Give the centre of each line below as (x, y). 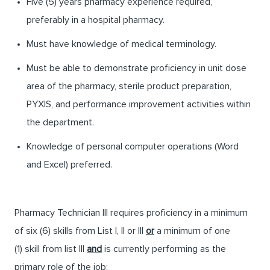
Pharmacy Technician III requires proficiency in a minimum (131, 213)
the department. (60, 123)
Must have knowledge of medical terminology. (121, 44)
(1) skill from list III (51, 249)
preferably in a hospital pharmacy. (96, 20)
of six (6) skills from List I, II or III (80, 231)
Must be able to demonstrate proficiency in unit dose (137, 68)
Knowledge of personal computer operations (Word (133, 147)
